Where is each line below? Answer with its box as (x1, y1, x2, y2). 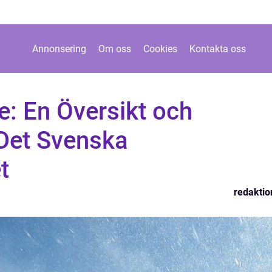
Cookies (143, 42, 177, 55)
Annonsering (32, 42, 86, 55)
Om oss (98, 42, 131, 55)
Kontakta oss (189, 42, 246, 55)
